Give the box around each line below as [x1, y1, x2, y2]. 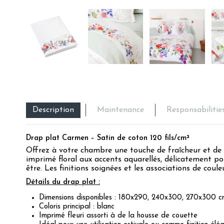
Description [32, 106, 74, 114]
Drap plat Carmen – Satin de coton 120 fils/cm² [26, 134, 189, 142]
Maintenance [96, 106, 144, 114]
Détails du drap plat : [26, 178, 100, 186]
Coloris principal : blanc [39, 203, 114, 211]
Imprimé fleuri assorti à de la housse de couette [39, 212, 197, 220]
